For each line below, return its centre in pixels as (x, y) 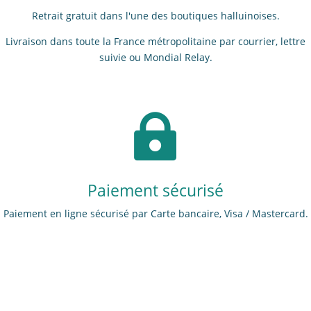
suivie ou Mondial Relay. (155, 57)
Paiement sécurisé (155, 190)
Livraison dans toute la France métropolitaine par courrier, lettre (155, 41)
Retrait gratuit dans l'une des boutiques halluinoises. (155, 15)
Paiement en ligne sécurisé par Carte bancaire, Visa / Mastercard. (155, 213)
